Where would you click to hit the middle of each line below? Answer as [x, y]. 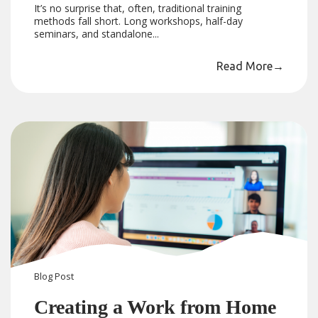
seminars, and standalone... [97, 33]
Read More [244, 66]
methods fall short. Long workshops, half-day [139, 21]
